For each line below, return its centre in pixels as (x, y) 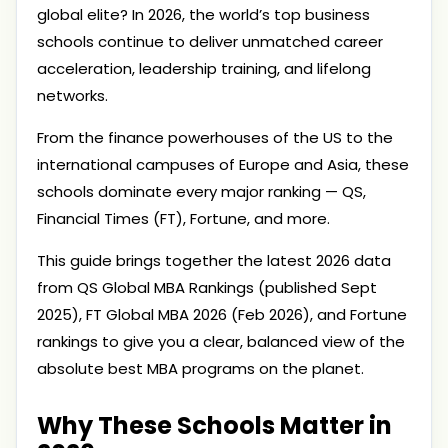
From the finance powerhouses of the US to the (215, 137)
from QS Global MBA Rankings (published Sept (207, 287)
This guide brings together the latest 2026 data (214, 260)
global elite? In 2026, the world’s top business (203, 14)
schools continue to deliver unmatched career (210, 41)
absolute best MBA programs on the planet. (200, 368)
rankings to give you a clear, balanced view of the (221, 341)
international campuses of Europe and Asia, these (223, 164)
